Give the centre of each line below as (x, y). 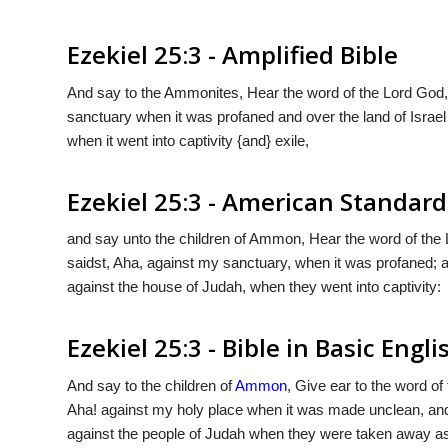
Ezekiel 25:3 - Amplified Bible (232, 54)
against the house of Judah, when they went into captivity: (254, 287)
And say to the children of (151, 385)
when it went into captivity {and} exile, (188, 140)
